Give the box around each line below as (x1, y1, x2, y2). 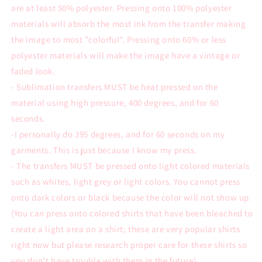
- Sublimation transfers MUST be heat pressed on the (11, 81, 218, 92)
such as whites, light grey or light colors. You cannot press (11, 175, 241, 187)
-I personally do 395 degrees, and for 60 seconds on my (11, 128, 225, 140)
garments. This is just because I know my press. (11, 144, 198, 156)
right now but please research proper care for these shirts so (11, 239, 247, 250)
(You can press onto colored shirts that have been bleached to (11, 207, 253, 219)
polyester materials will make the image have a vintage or (11, 49, 240, 61)
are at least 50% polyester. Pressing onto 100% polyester (11, 2, 232, 13)
